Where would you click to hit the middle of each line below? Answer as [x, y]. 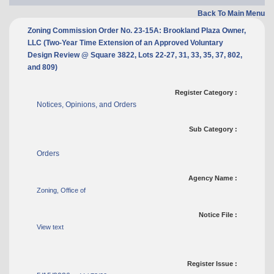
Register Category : [206, 92]
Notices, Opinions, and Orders [87, 104]
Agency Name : [213, 178]
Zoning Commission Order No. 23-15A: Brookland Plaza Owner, [137, 30]
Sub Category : [213, 129]
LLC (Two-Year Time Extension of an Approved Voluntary [125, 43]
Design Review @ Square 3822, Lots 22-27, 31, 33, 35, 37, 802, [135, 55]
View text [50, 227]
